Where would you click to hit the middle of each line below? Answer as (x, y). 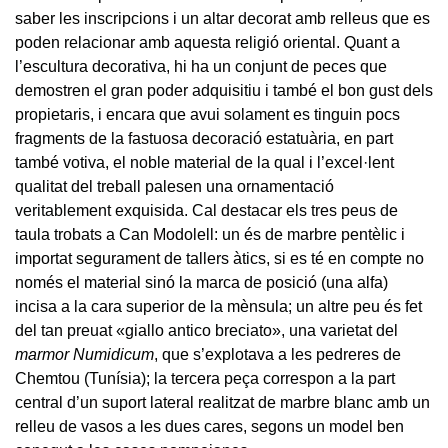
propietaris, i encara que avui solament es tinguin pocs (207, 114)
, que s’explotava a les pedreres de (277, 354)
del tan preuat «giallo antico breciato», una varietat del (206, 330)
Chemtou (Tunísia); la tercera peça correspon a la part (205, 378)
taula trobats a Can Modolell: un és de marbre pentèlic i (210, 234)
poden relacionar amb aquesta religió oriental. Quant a (207, 42)
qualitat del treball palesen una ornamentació (174, 186)
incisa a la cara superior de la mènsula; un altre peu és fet (218, 306)
